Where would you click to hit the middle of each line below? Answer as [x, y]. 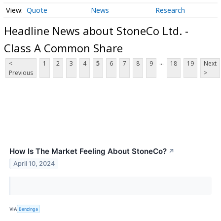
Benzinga [29, 209]
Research [170, 10]
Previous [21, 73]
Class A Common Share [63, 48]
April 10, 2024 [34, 164]
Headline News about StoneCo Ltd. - [96, 30]
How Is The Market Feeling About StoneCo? [88, 151]
